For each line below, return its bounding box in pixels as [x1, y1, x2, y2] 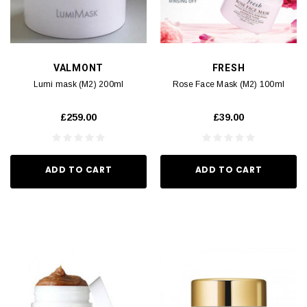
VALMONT [53, 62, 103, 73]
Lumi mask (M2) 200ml [33, 79, 124, 89]
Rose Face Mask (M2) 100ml [173, 79, 284, 89]
